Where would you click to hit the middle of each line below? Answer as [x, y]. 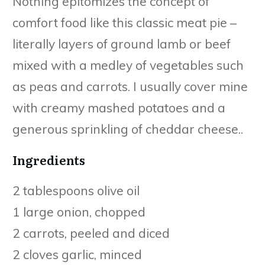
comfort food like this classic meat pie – [125, 22]
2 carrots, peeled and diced [91, 233]
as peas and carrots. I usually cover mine [130, 86]
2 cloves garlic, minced [77, 254]
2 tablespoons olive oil [76, 190]
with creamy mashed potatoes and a [119, 107]
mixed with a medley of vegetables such [128, 65]
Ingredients [49, 159]
